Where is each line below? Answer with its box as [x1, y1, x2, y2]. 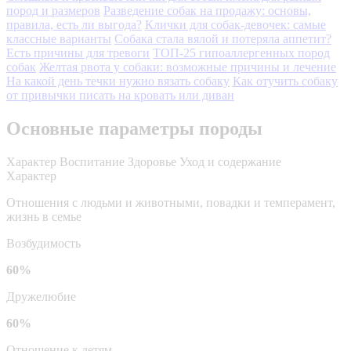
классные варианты [6, 31, 111, 45]
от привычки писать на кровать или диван [6, 88, 234, 102]
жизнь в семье [6, 209, 81, 223]
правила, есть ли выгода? [6, 17, 142, 31]
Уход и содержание [179, 154, 281, 168]
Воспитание [60, 154, 125, 168]
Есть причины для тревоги [6, 45, 150, 60]
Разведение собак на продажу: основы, [103, 3, 311, 17]
